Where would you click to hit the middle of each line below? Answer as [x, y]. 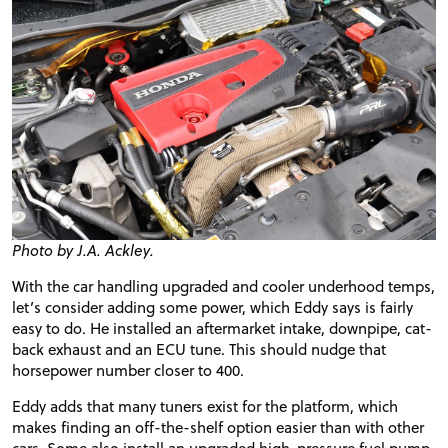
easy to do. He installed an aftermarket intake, [170, 327]
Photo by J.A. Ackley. [83, 249]
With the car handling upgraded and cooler [160, 285]
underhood [346, 285]
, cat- [414, 327]
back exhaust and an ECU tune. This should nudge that [199, 348]
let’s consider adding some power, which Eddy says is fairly [212, 306]
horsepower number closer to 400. [128, 369]
